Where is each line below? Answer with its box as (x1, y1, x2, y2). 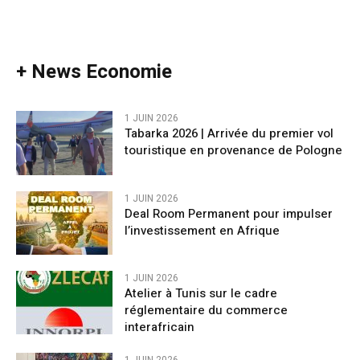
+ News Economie (16, 58, 172, 87)
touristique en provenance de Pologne (125, 141, 342, 160)
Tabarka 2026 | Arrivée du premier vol (125, 125, 333, 143)
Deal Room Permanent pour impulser (125, 204, 333, 223)
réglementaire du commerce (125, 301, 288, 319)
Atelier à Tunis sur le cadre (125, 284, 277, 302)
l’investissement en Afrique (125, 221, 280, 239)
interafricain (125, 317, 204, 336)
